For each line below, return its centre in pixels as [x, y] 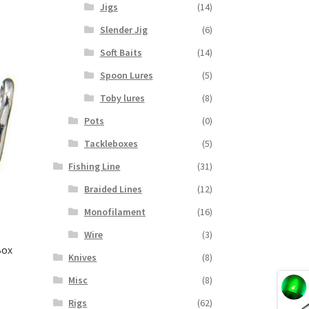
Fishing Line [94, 167]
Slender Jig [123, 30]
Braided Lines [113, 189]
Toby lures [122, 98]
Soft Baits [121, 53]
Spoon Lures [126, 76]
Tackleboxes [111, 144]
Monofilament [114, 212]
